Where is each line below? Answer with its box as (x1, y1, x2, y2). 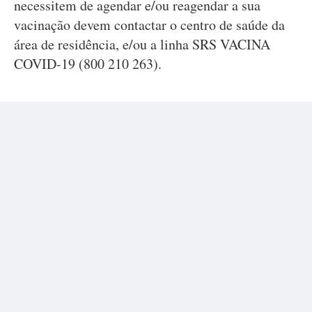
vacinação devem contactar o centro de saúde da (14, 15, 285, 34)
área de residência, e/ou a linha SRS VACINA (14, 35, 270, 54)
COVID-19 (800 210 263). (14, 54, 162, 73)
